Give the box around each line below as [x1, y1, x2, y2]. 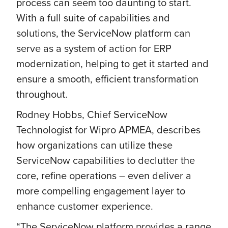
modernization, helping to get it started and [16, 56, 209, 71]
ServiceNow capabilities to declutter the [16, 153, 195, 167]
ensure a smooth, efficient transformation [16, 71, 198, 86]
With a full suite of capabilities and [16, 10, 170, 25]
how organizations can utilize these [16, 137, 173, 152]
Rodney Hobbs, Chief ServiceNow [16, 107, 167, 122]
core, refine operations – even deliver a [16, 168, 191, 183]
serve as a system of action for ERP [16, 41, 172, 55]
